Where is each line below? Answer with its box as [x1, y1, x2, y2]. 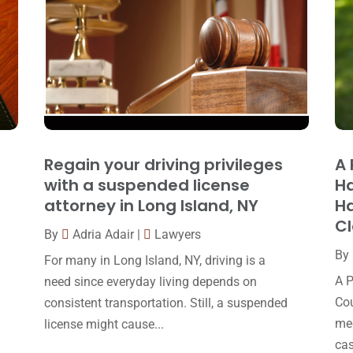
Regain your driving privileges [43, 154, 283, 176]
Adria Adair [72, 227, 134, 243]
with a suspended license [43, 174, 250, 197]
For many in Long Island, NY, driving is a [43, 253, 266, 269]
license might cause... [43, 317, 164, 333]
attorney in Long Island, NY [43, 195, 258, 217]
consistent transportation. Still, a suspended [43, 295, 288, 311]
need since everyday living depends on [43, 274, 257, 290]
